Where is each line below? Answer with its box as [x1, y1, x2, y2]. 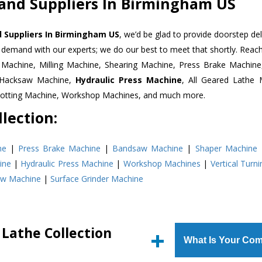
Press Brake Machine [18, 142, 101, 154]
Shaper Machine [195, 142, 257, 154]
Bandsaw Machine [112, 142, 184, 154]
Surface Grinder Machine [50, 173, 143, 184]
